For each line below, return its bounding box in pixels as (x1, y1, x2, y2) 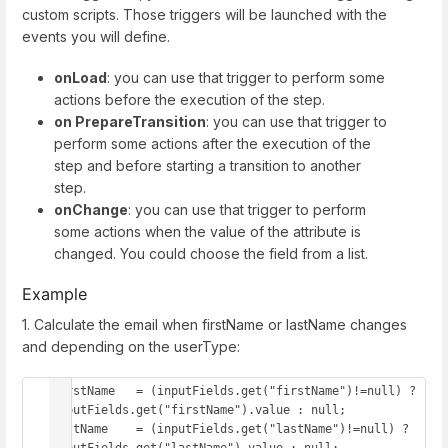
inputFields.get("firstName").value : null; (52, 403, 346, 418)
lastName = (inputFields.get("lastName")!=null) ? (52, 422, 409, 437)
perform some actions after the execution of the (54, 135, 371, 153)
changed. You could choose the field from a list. (54, 245, 368, 263)
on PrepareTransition (54, 113, 206, 131)
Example (22, 283, 87, 304)
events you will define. (22, 28, 170, 45)
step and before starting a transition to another (54, 157, 361, 175)
